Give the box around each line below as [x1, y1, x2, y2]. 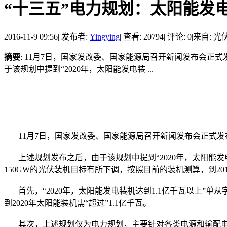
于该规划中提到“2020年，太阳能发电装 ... [4, 64, 154, 73]
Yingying [90, 32, 120, 41]
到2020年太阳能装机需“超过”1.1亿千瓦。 [4, 198, 151, 207]
